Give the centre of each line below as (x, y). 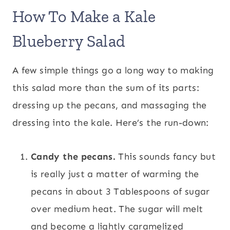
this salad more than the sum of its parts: (106, 88)
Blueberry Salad (69, 41)
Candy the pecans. (73, 156)
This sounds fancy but (166, 156)
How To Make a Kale (84, 16)
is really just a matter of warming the (115, 174)
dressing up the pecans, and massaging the (110, 105)
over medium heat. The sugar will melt (117, 209)
